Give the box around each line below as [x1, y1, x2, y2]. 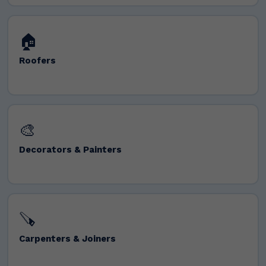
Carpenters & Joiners [18, 233, 116, 244]
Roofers [18, 55, 56, 66]
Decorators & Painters [18, 144, 122, 155]
